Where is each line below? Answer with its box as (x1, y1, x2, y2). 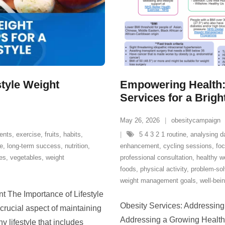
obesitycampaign (171, 117, 220, 124)
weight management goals (120, 177, 196, 184)
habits (63, 131, 81, 138)
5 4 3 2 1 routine (139, 131, 186, 138)
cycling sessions (163, 142, 212, 150)
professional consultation (120, 154, 192, 161)
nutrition (65, 142, 88, 150)
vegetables (10, 154, 42, 161)
